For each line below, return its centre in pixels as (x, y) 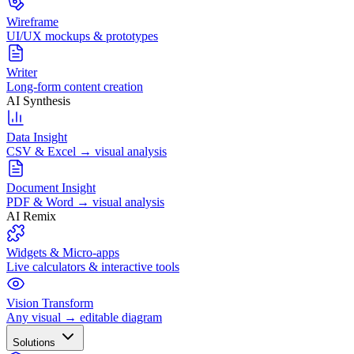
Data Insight (37, 137)
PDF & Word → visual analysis (85, 201)
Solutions (36, 342)
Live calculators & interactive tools (93, 266)
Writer (22, 72)
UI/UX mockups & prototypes (82, 36)
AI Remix (31, 216)
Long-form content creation (75, 86)
